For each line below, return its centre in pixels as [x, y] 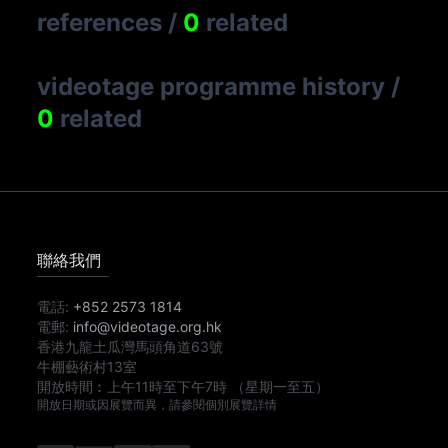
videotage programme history [211, 86]
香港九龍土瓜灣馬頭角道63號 [130, 346]
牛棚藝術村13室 [87, 366]
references [100, 22]
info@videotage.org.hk [148, 326]
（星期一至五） [280, 386]
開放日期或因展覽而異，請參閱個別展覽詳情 [157, 404]
